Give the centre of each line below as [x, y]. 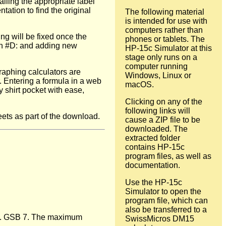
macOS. [139, 84]
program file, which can [166, 200]
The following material [165, 12]
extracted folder [153, 138]
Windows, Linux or [158, 75]
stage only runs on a [161, 57]
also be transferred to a [166, 209]
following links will [158, 110]
